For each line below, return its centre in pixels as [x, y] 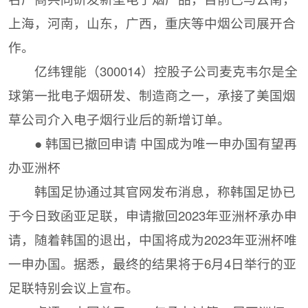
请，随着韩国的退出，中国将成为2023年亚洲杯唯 [153, 240]
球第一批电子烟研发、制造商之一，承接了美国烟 [152, 95]
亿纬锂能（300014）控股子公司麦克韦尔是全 [166, 71]
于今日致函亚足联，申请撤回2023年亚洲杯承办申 [153, 216]
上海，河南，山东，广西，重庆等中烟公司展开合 [152, 23]
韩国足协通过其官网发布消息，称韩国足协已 [165, 191]
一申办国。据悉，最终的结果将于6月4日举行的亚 [153, 264]
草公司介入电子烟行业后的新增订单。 [120, 119]
